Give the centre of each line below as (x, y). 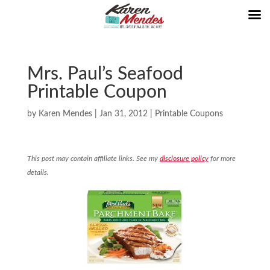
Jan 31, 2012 (123, 114)
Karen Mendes (65, 114)
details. (38, 172)
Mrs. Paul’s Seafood (105, 74)
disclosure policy (184, 159)
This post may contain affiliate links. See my (93, 159)
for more (222, 159)
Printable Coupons (189, 114)
